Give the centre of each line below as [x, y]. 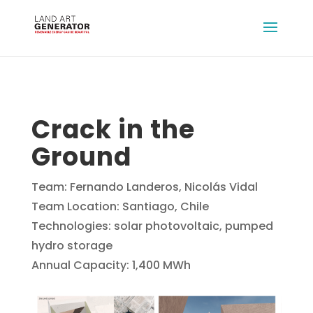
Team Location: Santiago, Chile [120, 206]
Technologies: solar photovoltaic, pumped [152, 226]
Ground [81, 157]
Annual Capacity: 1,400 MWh [111, 265]
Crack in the [113, 130]
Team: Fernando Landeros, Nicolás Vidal [144, 187]
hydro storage [72, 246]
